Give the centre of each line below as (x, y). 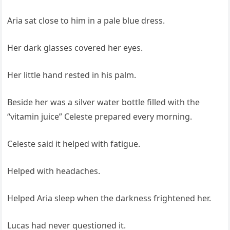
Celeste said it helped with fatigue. (74, 144)
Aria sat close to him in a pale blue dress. (86, 21)
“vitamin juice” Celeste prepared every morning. (100, 117)
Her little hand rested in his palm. (72, 75)
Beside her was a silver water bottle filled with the (104, 102)
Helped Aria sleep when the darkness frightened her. (109, 198)
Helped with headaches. (54, 171)
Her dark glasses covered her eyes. (75, 48)
